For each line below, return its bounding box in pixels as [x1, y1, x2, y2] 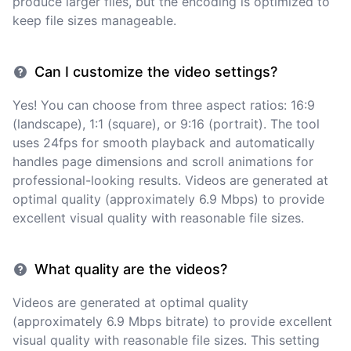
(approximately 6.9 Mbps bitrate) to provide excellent [13, 313, 332, 329]
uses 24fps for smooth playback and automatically [13, 135, 315, 150]
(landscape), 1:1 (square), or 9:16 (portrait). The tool [13, 116, 320, 132]
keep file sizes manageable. [13, 13, 176, 28]
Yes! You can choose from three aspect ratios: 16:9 [13, 97, 315, 113]
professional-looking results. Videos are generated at [13, 172, 328, 188]
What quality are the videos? [34, 261, 227, 277]
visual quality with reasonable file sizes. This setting [13, 332, 320, 348]
